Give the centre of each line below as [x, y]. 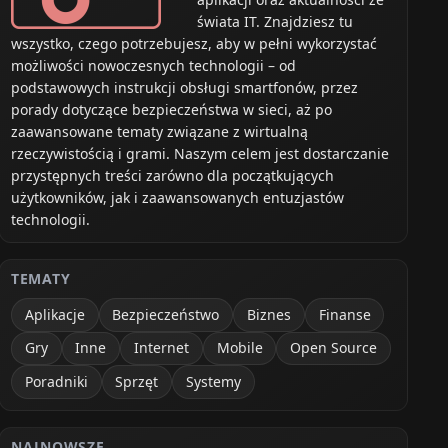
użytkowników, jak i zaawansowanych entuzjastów [178, 197]
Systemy [214, 382]
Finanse [344, 314]
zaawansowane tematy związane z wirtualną [160, 131]
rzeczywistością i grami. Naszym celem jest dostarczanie [200, 153]
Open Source [334, 348]
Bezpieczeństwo [166, 314]
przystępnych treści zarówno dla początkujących [173, 175]
